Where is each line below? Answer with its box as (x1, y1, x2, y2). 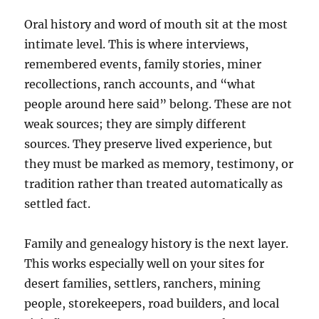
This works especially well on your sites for (24, 256, 265, 271)
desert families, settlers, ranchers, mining (24, 276, 261, 291)
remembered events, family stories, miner (24, 56, 262, 71)
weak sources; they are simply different (24, 116, 247, 131)
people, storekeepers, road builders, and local (24, 296, 280, 310)
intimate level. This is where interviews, (24, 36, 249, 51)
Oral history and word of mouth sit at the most (24, 16, 288, 31)
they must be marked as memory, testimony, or (24, 156, 294, 171)
